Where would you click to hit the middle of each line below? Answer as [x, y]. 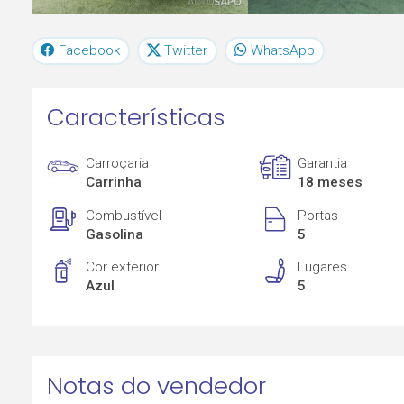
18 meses [331, 183]
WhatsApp [282, 50]
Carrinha [114, 183]
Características [136, 118]
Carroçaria [118, 164]
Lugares [323, 267]
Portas [318, 215]
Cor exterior [123, 267]
